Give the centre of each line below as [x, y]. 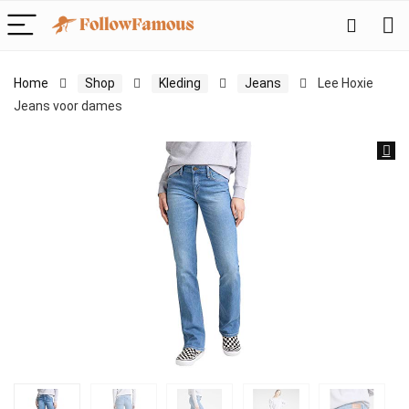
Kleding [180, 83]
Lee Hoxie [346, 83]
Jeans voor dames [68, 106]
